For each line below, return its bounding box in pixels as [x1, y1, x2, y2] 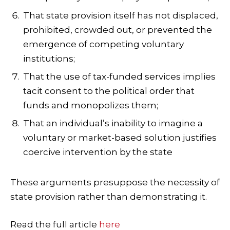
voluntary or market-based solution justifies [23, 132, 217, 143]
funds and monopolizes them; [23, 100, 158, 110]
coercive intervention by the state [23, 147, 172, 158]
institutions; [23, 53, 75, 64]
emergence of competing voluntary [23, 39, 184, 49]
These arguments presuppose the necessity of [10, 177, 220, 188]
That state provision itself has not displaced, [23, 10, 218, 21]
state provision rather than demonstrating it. [10, 191, 207, 202]
